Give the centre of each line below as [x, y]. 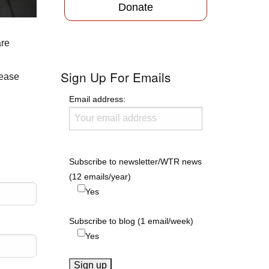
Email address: [97, 99]
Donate [136, 8]
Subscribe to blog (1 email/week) [131, 221]
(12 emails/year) [100, 176]
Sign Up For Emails [116, 77]
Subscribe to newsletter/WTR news [135, 161]
